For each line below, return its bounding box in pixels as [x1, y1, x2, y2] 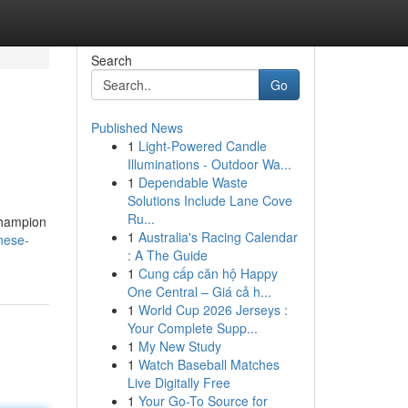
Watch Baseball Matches [138, 355, 280, 373]
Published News [90, 118, 183, 137]
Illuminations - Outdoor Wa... [127, 155, 291, 173]
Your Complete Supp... [127, 319, 258, 337]
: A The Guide [127, 246, 208, 264]
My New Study [138, 337, 221, 355]
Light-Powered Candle [138, 137, 267, 155]
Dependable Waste [138, 173, 248, 191]
